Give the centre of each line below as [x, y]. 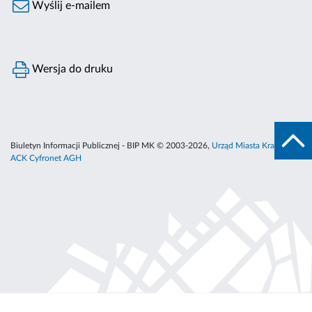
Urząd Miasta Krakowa [253, 146]
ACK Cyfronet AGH [46, 158]
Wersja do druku [71, 69]
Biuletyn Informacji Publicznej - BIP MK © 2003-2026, [111, 146]
